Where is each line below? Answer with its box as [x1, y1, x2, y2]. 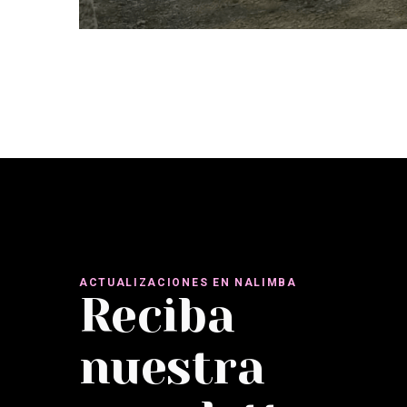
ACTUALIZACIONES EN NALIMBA [79, 276, 297, 289]
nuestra [79, 340, 265, 394]
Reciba [79, 288, 235, 342]
